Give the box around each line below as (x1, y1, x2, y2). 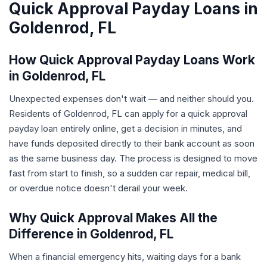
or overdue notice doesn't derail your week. (9, 182, 188, 194)
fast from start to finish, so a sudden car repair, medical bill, (9, 167, 250, 179)
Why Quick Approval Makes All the (9, 210, 218, 225)
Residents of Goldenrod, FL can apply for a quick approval (9, 108, 247, 119)
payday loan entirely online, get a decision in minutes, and (9, 123, 242, 134)
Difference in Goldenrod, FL (9, 226, 173, 241)
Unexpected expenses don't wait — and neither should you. (9, 93, 254, 104)
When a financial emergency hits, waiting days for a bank (9, 251, 241, 262)
